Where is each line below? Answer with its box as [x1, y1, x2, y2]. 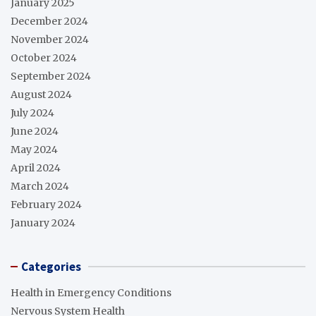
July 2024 [11, 106, 54, 119]
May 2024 [11, 142, 58, 156]
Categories [21, 258, 81, 274]
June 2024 [11, 124, 59, 138]
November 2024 [11, 32, 89, 46]
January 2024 [11, 216, 75, 229]
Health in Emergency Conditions [11, 286, 171, 299]
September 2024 [11, 69, 91, 83]
